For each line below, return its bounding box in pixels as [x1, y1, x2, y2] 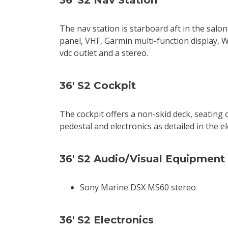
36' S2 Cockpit [60, 79, 136, 92]
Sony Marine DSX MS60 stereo [80, 182, 196, 193]
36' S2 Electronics [60, 214, 154, 226]
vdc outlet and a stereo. [60, 47, 148, 59]
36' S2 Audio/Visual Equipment [60, 153, 225, 165]
